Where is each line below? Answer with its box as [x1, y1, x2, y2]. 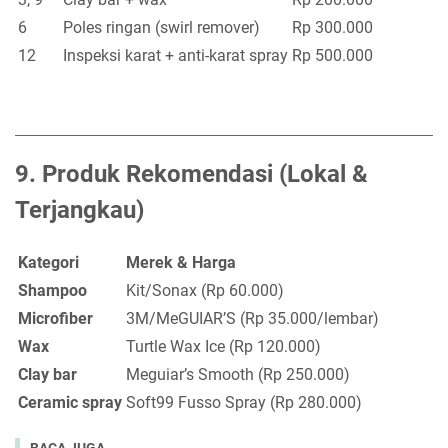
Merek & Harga [126, 253, 236, 273]
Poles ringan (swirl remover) [63, 18, 260, 38]
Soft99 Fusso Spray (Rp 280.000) [126, 393, 362, 413]
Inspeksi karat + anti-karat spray [63, 46, 288, 66]
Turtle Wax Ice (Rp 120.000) [126, 337, 321, 357]
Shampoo [18, 281, 87, 301]
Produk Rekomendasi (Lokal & [42, 160, 368, 189]
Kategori [18, 253, 79, 273]
